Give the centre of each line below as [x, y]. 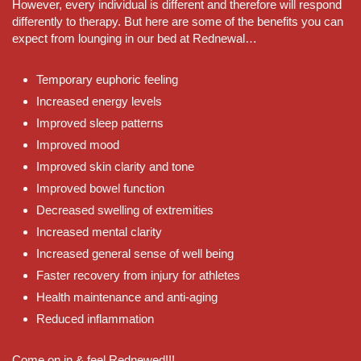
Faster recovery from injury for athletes [138, 275]
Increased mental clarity [99, 231]
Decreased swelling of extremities [125, 210]
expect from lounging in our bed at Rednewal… [135, 38]
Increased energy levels [99, 101]
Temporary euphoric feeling [107, 79]
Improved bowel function [100, 188]
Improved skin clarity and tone [115, 166]
